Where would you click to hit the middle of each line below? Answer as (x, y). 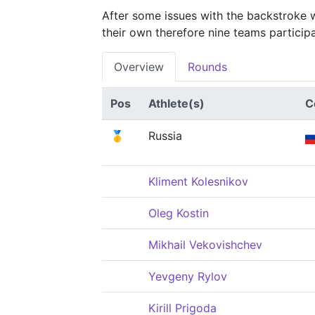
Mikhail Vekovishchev (205, 245)
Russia (165, 136)
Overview (139, 67)
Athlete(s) (176, 103)
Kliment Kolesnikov (198, 181)
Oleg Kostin (179, 213)
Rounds (207, 67)
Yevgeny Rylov (188, 276)
